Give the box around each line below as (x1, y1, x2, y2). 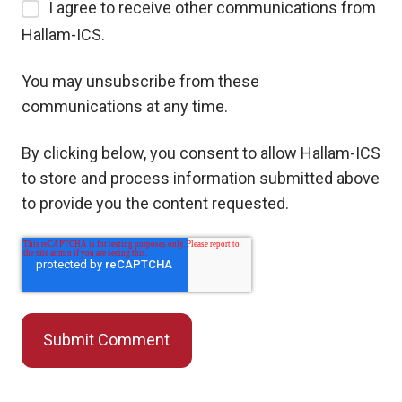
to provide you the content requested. (22, 193, 289, 213)
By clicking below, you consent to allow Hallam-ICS (22, 143, 380, 162)
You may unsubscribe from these (22, 71, 259, 91)
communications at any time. (22, 96, 228, 116)
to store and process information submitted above (22, 168, 380, 188)
